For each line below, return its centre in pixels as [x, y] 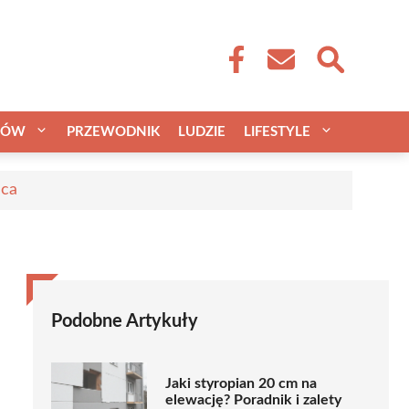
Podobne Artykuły [125, 321]
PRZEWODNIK [113, 131]
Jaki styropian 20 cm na [241, 384]
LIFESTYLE [277, 131]
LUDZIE [202, 131]
